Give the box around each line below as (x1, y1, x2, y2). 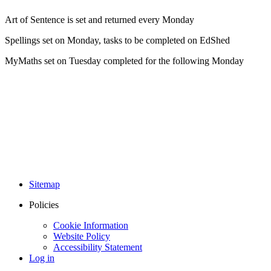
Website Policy (53, 230, 110, 241)
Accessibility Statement (53, 241, 142, 252)
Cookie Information (53, 220, 128, 230)
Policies (29, 199, 59, 210)
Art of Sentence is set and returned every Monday (5, 14, 197, 25)
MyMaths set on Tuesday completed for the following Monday (5, 55, 246, 66)
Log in (29, 252, 54, 263)
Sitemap (29, 178, 60, 189)
